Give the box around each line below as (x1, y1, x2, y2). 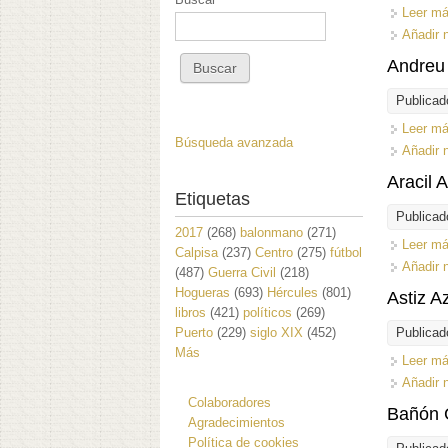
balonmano (240, 224, 303, 240)
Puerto (175, 324, 213, 340)
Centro (255, 244, 293, 260)
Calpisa (175, 244, 218, 260)
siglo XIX (250, 324, 303, 340)
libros (175, 304, 206, 320)
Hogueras (175, 284, 230, 300)
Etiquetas (175, 188, 250, 209)
